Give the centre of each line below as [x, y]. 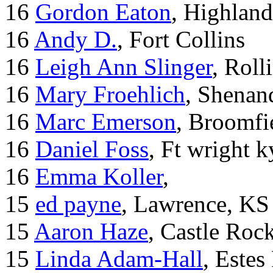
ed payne [78, 204]
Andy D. [76, 40]
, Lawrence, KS [195, 204]
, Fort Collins [181, 40]
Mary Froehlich [110, 94]
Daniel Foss [92, 149]
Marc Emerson [106, 122]
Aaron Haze [91, 232]
